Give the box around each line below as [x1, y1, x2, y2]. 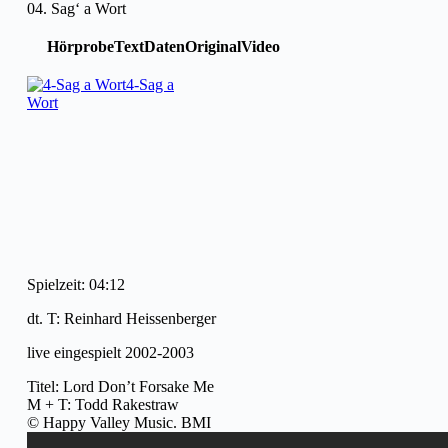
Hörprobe [47, 37, 114, 55]
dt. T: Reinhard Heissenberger [27, 309, 216, 327]
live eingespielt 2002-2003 [27, 343, 194, 361]
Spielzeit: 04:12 [27, 275, 125, 293]
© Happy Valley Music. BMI [27, 413, 211, 431]
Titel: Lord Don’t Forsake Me [27, 377, 214, 395]
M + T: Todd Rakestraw [27, 395, 179, 413]
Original [185, 37, 241, 55]
